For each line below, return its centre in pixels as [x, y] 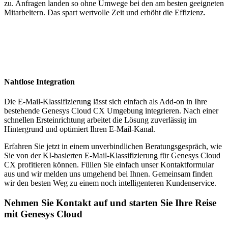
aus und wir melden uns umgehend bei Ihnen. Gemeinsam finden [108, 174]
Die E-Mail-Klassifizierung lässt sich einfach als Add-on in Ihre [106, 101]
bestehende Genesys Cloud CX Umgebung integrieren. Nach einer [111, 110]
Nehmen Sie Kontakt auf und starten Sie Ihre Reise [110, 203]
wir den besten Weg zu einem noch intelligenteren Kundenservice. [110, 183]
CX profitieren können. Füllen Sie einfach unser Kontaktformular [109, 164]
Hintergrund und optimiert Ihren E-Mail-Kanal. [80, 129]
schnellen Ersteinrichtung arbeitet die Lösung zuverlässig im [100, 120]
